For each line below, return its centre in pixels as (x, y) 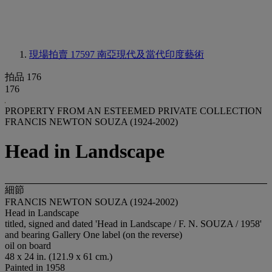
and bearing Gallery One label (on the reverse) (93, 234)
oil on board (28, 245)
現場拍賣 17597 (63, 54)
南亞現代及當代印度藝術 (151, 54)
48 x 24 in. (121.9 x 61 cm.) (59, 256)
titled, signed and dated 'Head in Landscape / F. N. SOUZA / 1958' (133, 223)
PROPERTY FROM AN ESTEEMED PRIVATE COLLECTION (134, 111)
